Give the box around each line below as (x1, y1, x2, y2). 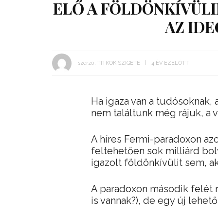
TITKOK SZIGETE (97, 59, 140, 66)
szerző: (78, 59, 96, 66)
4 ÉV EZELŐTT (151, 59, 189, 66)
